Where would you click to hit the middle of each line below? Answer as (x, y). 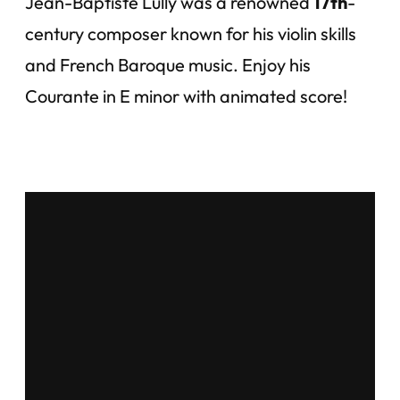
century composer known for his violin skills (191, 33)
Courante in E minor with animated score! (186, 96)
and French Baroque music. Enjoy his (168, 65)
